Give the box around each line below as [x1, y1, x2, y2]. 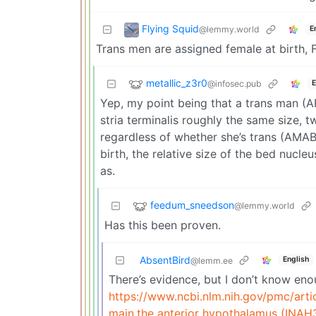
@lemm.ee [190, 255, 233, 266]
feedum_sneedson [150, 199, 234, 212]
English [282, 255, 309, 265]
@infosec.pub [207, 78, 262, 90]
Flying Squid [142, 23, 199, 35]
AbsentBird [140, 253, 190, 266]
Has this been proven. [104, 217, 221, 232]
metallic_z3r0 [146, 77, 207, 90]
